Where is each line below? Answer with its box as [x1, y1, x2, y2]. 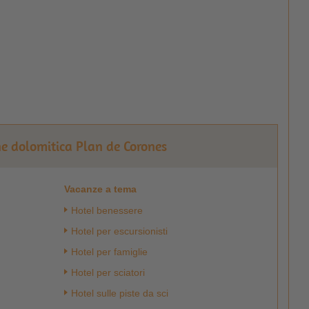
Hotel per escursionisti [70, 226, 168, 237]
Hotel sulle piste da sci [70, 288, 168, 299]
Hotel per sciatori [70, 267, 145, 278]
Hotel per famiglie [70, 246, 148, 257]
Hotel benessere [70, 205, 143, 216]
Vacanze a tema [63, 183, 137, 195]
